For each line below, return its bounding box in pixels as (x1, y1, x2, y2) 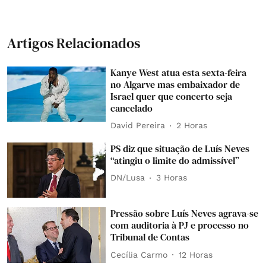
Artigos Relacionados (7, 33, 140, 53)
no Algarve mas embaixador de (110, 77, 240, 91)
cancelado (110, 101, 153, 115)
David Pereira (110, 121, 166, 130)
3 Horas (156, 173, 188, 182)
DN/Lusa (110, 173, 145, 182)
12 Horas (179, 249, 213, 259)
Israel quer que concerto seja (110, 89, 233, 103)
